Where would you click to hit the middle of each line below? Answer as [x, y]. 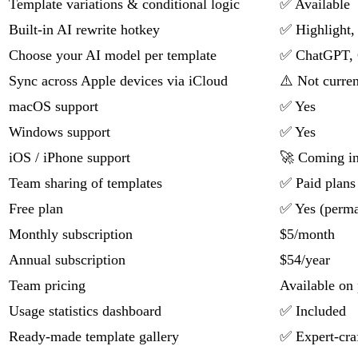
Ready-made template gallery [94, 337]
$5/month [307, 235]
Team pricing [47, 286]
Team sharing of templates [86, 183]
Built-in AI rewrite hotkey [84, 30]
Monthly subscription [71, 235]
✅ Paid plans [318, 183]
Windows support [60, 132]
